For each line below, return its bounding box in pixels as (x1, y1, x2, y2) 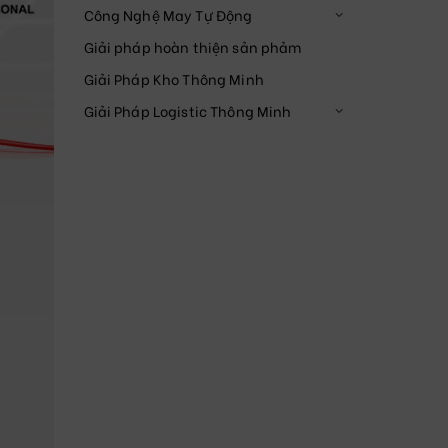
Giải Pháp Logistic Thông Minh (83, 100, 292, 122)
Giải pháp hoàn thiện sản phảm (83, 36, 302, 58)
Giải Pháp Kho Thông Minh (83, 68, 264, 90)
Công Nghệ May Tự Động (83, 4, 253, 26)
